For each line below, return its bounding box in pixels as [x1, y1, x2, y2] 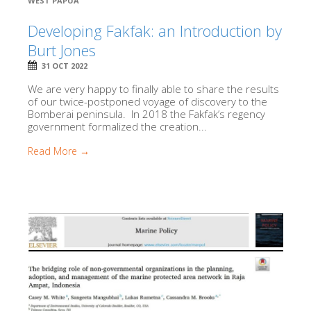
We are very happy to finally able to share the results [28, 82, 279, 96]
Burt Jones [28, 40, 96, 61]
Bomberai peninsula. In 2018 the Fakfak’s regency [28, 107, 265, 121]
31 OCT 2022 [42, 60, 87, 72]
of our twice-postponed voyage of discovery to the [28, 94, 267, 109]
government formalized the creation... [28, 119, 207, 134]
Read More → [28, 144, 90, 158]
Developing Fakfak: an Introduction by [28, 20, 282, 42]
